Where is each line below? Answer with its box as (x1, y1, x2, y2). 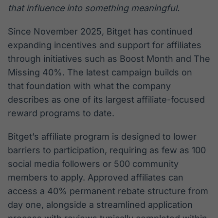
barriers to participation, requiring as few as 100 (8, 145, 206, 156)
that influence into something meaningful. (8, 3, 180, 14)
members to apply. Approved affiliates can (8, 172, 183, 183)
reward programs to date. (8, 108, 114, 119)
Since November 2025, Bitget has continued (8, 26, 193, 37)
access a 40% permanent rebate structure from (8, 186, 208, 197)
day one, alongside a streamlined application (8, 200, 193, 210)
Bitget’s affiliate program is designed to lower (8, 131, 197, 142)
